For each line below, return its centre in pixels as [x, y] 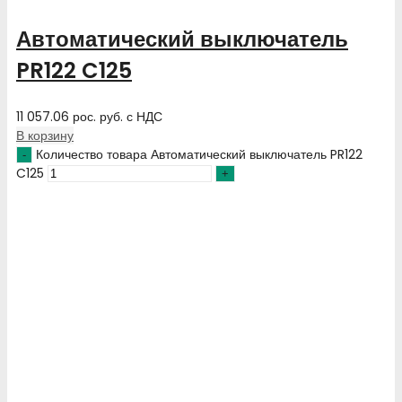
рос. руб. [98, 116]
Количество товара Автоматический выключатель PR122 [199, 154]
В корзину [45, 135]
